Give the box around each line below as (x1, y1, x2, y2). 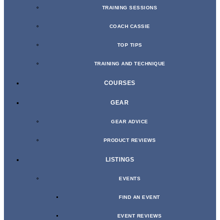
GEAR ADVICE (111, 119, 148, 125)
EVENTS (119, 176, 140, 182)
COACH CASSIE (109, 24, 150, 29)
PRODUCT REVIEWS (103, 137, 156, 143)
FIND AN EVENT (119, 194, 160, 200)
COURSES (104, 80, 136, 87)
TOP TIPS (117, 42, 142, 48)
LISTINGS (105, 156, 135, 164)
